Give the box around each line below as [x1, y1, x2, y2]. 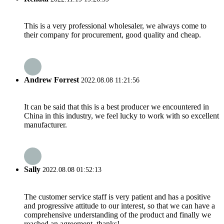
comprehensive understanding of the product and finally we [24, 210, 211, 219]
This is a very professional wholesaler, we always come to [24, 21, 206, 30]
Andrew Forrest [24, 75, 79, 84]
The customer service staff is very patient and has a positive [24, 192, 210, 201]
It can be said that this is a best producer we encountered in [24, 102, 209, 111]
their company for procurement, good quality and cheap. [24, 30, 201, 39]
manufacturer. [24, 120, 67, 129]
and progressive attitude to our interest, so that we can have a [24, 201, 215, 210]
